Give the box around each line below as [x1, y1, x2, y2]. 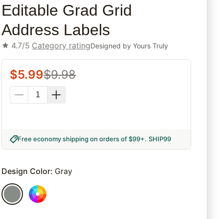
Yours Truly [133, 41, 169, 50]
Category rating [32, 41, 91, 51]
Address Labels [1, 21, 110, 39]
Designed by [90, 41, 133, 50]
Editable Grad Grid [1, 1, 132, 20]
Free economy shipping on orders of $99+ [18, 135, 145, 143]
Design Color [1, 166, 51, 176]
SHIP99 [149, 135, 172, 143]
